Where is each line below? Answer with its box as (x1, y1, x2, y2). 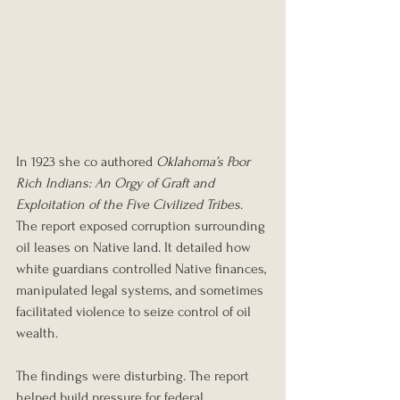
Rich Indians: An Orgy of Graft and (16, 174, 218, 191)
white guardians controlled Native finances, (16, 260, 270, 277)
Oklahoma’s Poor (156, 153, 254, 170)
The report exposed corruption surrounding (16, 217, 269, 234)
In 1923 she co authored (16, 153, 156, 170)
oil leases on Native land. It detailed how (16, 238, 254, 255)
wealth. (16, 324, 58, 341)
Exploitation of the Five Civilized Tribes (16, 196, 240, 212)
